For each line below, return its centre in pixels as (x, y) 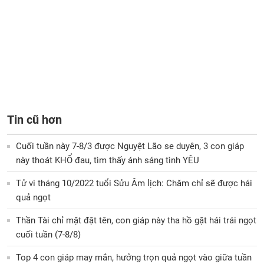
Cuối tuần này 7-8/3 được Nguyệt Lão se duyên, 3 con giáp (130, 146)
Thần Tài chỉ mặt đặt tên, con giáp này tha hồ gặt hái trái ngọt (136, 221)
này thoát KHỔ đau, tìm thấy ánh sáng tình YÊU (108, 161)
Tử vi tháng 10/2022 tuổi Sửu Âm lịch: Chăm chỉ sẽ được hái (134, 184)
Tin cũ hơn (34, 120)
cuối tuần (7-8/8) (48, 235)
